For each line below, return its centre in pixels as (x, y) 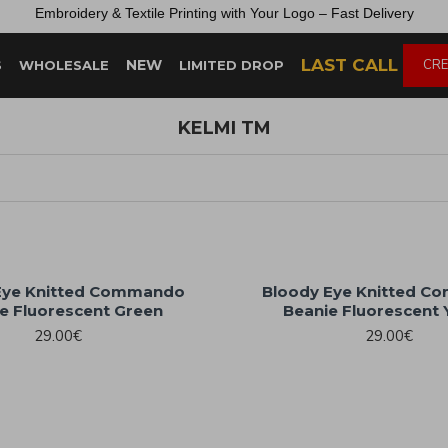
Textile (146, 13)
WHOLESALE (64, 65)
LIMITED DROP (231, 65)
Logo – (306, 13)
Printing (194, 13)
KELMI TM (224, 128)
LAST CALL (349, 65)
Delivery (388, 13)
